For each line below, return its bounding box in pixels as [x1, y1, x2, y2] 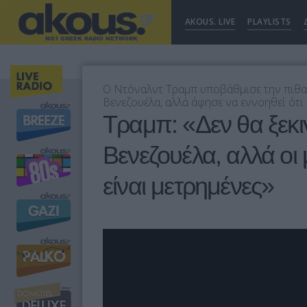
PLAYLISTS [247, 16, 291, 27]
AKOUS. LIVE [185, 16, 236, 27]
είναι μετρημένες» [103, 172, 274, 200]
